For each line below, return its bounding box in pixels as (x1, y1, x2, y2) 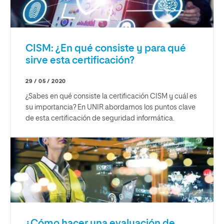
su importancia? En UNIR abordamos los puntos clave (25, 104, 195, 111)
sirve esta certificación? (25, 55, 134, 66)
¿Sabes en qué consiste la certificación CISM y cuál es (25, 93, 197, 100)
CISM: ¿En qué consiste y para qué (25, 43, 186, 54)
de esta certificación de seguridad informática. (25, 115, 174, 122)
